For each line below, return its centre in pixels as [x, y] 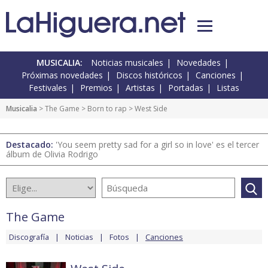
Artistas [140, 88]
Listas [228, 88]
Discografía [29, 237]
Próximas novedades [62, 75]
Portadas [186, 88]
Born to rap [107, 109]
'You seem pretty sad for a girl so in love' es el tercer [157, 145]
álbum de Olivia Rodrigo [52, 154]
